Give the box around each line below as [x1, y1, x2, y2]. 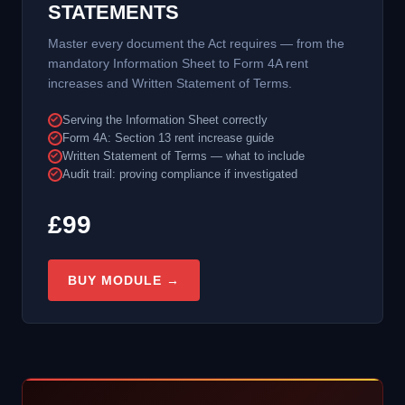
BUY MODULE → [68, 272, 180, 287]
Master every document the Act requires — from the [48, 35, 344, 51]
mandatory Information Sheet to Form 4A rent [48, 55, 308, 71]
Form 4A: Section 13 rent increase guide [62, 130, 274, 145]
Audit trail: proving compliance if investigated [62, 166, 297, 181]
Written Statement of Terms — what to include [62, 148, 305, 163]
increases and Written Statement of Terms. [48, 75, 292, 90]
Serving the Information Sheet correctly [62, 112, 268, 127]
